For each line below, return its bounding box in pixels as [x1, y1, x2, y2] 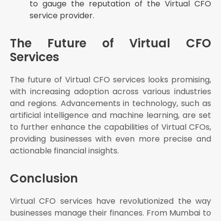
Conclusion [10, 170, 78, 187]
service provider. [30, 10, 94, 22]
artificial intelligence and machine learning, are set [10, 110, 211, 121]
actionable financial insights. [10, 145, 119, 157]
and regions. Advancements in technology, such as [10, 98, 211, 110]
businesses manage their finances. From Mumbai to [10, 207, 211, 219]
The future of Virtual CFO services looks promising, [10, 74, 211, 86]
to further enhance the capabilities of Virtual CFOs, [10, 121, 211, 133]
